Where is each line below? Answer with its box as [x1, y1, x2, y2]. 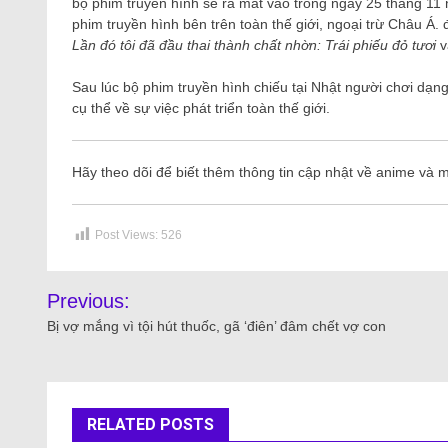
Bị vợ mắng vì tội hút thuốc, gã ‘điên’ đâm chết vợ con [47, 318, 386, 335]
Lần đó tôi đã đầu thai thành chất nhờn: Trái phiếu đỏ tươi [72, 37, 440, 54]
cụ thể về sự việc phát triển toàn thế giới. [72, 100, 330, 117]
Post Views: [95, 228, 158, 243]
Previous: [47, 290, 130, 313]
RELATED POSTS [87, 415, 214, 435]
